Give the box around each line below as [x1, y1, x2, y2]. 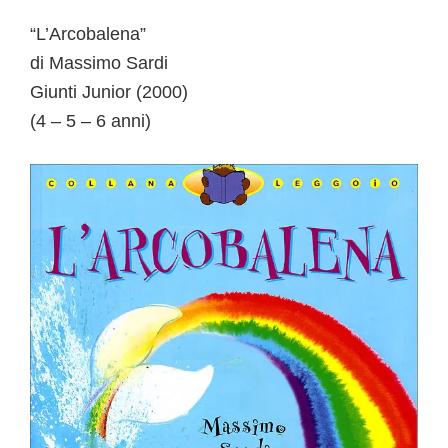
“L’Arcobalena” [30, 24, 146, 45]
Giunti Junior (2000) [30, 82, 188, 103]
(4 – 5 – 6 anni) [30, 111, 151, 132]
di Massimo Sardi [30, 53, 168, 74]
